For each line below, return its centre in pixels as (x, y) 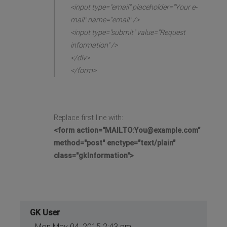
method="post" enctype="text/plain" (114, 143)
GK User (45, 213)
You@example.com (166, 131)
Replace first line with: (88, 118)
